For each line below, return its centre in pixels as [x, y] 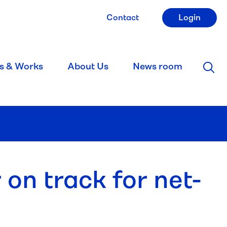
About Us [88, 67]
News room [158, 67]
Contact [123, 18]
